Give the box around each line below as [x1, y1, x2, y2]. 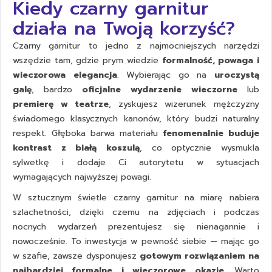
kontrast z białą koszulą [13, 141, 140, 155]
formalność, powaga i [161, 54, 260, 67]
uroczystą [214, 69, 260, 82]
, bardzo [32, 83, 82, 97]
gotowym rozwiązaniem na [139, 250, 260, 263]
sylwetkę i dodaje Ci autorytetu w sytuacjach [13, 156, 259, 169]
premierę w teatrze [13, 98, 109, 111]
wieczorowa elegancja [13, 69, 117, 82]
